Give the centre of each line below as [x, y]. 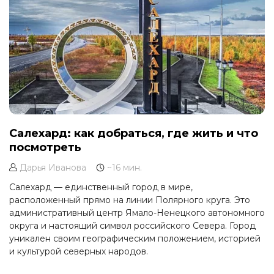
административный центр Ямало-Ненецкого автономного [137, 213]
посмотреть [45, 148]
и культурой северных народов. [79, 252]
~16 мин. [123, 168]
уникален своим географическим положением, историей [135, 239]
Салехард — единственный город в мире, [101, 187]
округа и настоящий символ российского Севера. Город [132, 226]
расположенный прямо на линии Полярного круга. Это [130, 200]
